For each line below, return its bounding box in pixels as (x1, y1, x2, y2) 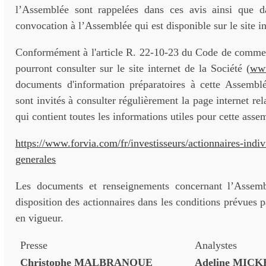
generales (15, 153, 56, 165)
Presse (20, 239, 48, 251)
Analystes (195, 239, 237, 251)
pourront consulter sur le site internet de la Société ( (15, 62, 250, 74)
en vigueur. (15, 212, 64, 224)
